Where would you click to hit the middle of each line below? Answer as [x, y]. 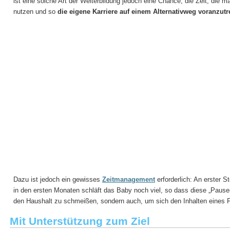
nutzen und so [35, 11]
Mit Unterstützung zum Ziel [80, 221]
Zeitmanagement [129, 179]
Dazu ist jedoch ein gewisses [58, 179]
